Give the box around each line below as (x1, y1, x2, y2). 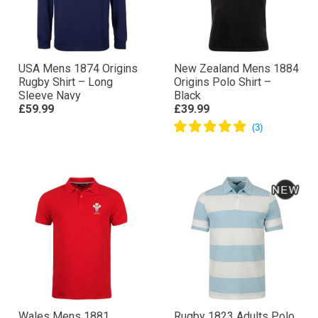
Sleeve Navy (18, 139, 81, 153)
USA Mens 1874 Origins (18, 112, 138, 126)
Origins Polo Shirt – (174, 126, 271, 139)
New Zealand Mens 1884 (174, 112, 299, 126)
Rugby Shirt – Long (18, 126, 113, 139)
